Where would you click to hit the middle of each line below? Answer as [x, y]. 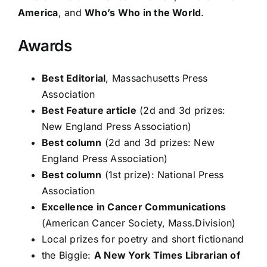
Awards [45, 46]
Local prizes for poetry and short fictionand [143, 239]
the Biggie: [68, 255]
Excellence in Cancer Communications [134, 207]
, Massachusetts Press [157, 78]
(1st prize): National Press [163, 175]
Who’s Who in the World [143, 13]
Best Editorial [74, 78]
